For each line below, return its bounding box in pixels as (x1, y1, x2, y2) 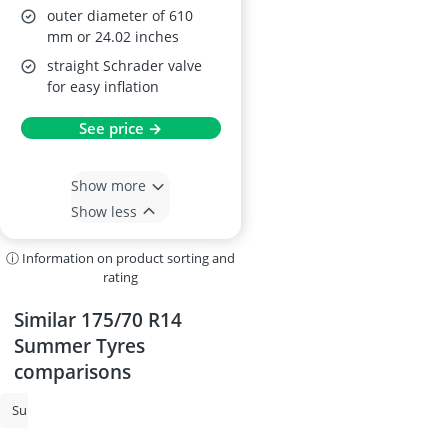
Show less (71, 201, 137, 221)
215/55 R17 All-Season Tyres (129, 401, 286, 419)
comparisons (14, 359, 131, 385)
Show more (71, 175, 146, 195)
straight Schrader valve (47, 56, 202, 75)
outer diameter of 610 (47, 6, 193, 25)
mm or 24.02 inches (47, 27, 179, 46)
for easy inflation (47, 77, 159, 96)
